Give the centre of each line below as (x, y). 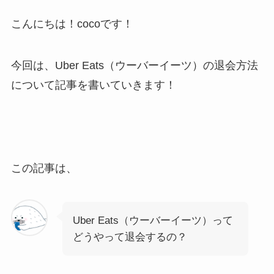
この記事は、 (44, 168)
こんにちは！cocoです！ (72, 24)
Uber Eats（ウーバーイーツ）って (153, 221)
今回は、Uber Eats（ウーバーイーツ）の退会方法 (134, 65)
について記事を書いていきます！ (93, 85)
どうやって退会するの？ (130, 237)
